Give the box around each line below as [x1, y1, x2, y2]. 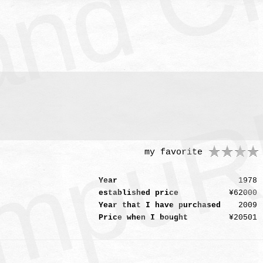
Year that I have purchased [99, 201, 221, 210]
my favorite [144, 147, 208, 157]
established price [99, 188, 178, 197]
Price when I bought [99, 213, 188, 222]
